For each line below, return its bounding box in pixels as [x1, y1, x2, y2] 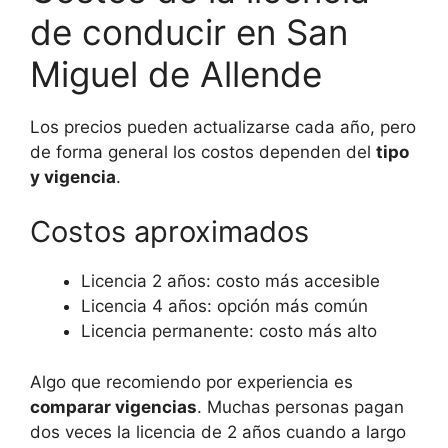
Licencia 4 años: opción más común [81, 296, 368, 317]
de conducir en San [30, 10, 348, 53]
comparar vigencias [30, 396, 197, 417]
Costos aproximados [30, 214, 309, 250]
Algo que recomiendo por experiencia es [30, 371, 353, 392]
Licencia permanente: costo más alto [81, 321, 377, 342]
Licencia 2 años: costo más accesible [81, 271, 380, 292]
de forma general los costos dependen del [30, 141, 376, 162]
